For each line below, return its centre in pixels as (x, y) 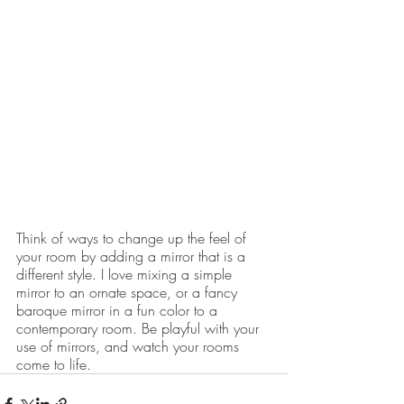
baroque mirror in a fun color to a (119, 311)
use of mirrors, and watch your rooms (130, 347)
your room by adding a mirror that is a (133, 257)
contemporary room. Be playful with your (140, 329)
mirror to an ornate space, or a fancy (129, 293)
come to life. (54, 365)
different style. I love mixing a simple (126, 275)
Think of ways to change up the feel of (133, 239)
